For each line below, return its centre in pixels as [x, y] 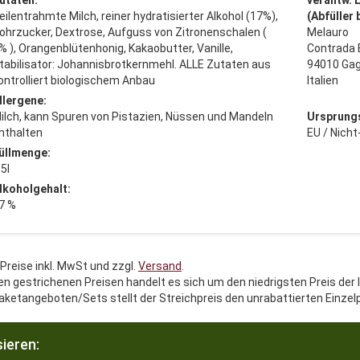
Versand [160, 266]
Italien [322, 80]
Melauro [327, 32]
